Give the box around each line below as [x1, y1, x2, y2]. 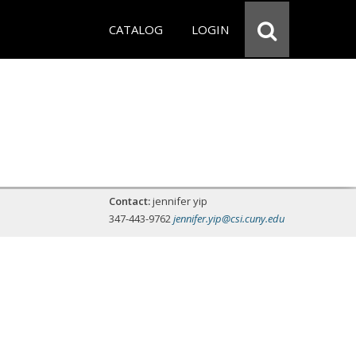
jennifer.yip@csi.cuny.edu [173, 211, 284, 226]
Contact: [109, 194, 150, 208]
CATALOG [109, 21, 163, 37]
